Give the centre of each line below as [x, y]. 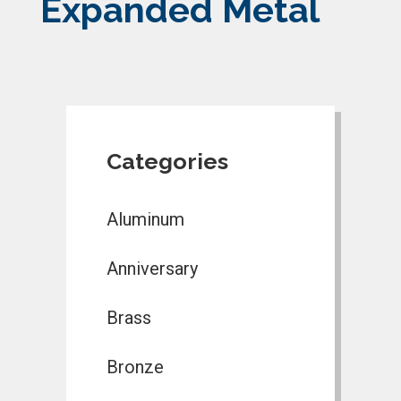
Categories [167, 161]
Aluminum [145, 219]
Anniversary [152, 268]
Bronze [135, 367]
